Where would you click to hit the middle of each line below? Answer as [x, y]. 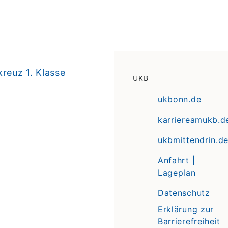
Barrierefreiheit [189, 221]
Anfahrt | [176, 160]
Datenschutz [184, 193]
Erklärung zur [186, 209]
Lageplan [177, 172]
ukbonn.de [179, 99]
